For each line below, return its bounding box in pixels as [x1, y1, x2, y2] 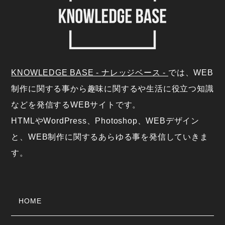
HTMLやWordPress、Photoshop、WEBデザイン [11, 117, 200, 125]
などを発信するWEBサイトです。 [11, 100, 141, 109]
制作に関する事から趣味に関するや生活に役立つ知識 [11, 84, 214, 93]
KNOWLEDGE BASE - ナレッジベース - [11, 68, 169, 77]
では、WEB [168, 68, 213, 77]
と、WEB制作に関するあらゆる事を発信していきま [11, 133, 208, 141]
